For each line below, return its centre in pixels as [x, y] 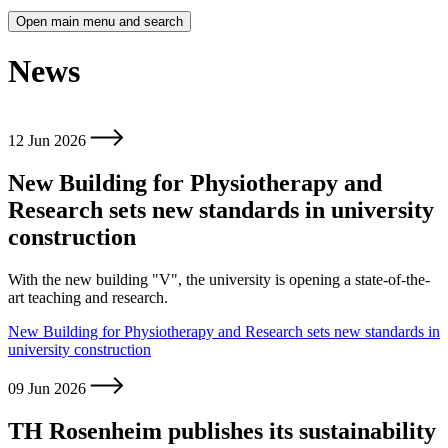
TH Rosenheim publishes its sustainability [222, 431]
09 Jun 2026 [49, 389]
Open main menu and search [99, 21]
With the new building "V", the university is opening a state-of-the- [219, 280]
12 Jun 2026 [49, 141]
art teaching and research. [88, 298]
